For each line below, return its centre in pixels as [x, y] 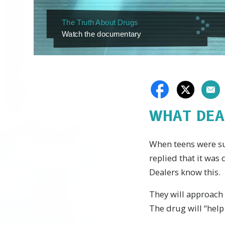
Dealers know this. [185, 172]
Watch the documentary [101, 34]
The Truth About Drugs [100, 23]
